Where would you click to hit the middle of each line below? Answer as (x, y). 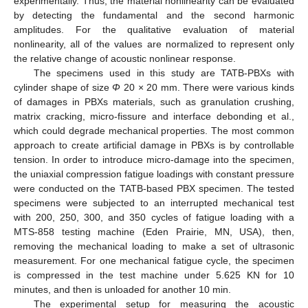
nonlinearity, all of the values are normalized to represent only (154, 44)
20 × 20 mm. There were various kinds (208, 88)
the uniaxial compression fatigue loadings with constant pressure (154, 174)
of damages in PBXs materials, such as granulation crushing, (154, 102)
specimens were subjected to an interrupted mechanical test (154, 203)
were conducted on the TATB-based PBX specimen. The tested (154, 189)
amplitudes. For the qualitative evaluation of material (154, 30)
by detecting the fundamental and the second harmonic (154, 15)
